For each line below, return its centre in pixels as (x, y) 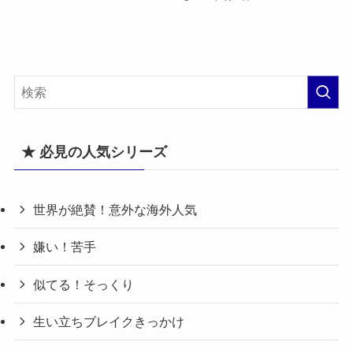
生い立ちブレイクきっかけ (109, 321)
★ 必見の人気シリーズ (94, 152)
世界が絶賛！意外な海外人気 (115, 210)
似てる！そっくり (84, 284)
